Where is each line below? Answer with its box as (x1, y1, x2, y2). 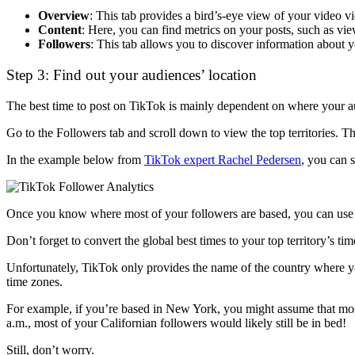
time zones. (6, 274, 63, 288)
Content (38, 23, 82, 37)
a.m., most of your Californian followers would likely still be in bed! (6, 315, 346, 330)
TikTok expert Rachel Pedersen (144, 152, 301, 166)
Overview (38, 9, 90, 23)
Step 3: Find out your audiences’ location (6, 67, 257, 84)
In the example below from (6, 152, 144, 166)
